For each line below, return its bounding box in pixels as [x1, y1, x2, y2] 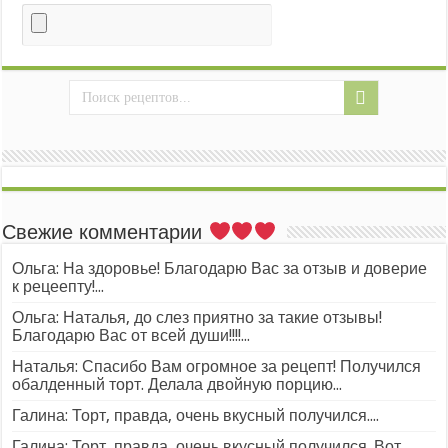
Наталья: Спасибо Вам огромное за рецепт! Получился [12, 356, 422, 376]
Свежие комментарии [2, 220, 209, 243]
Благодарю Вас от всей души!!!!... [12, 325, 251, 345]
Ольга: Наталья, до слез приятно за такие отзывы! [12, 307, 383, 327]
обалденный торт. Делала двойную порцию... [12, 374, 343, 394]
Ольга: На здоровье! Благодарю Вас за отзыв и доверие [12, 258, 428, 278]
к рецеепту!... [12, 276, 105, 296]
